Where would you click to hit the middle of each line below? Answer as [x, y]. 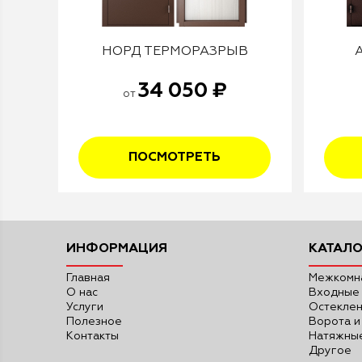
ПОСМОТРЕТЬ [175, 158]
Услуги [85, 307]
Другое [330, 351]
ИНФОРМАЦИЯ [117, 249]
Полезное [94, 322]
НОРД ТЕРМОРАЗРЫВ [175, 52]
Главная [88, 278]
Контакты [93, 336]
